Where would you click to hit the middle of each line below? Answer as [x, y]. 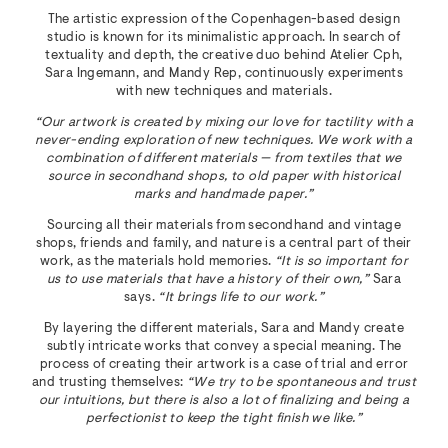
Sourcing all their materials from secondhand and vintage [224, 225]
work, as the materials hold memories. [157, 261]
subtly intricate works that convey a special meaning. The [224, 346]
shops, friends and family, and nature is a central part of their [224, 243]
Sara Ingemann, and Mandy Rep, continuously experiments [224, 73]
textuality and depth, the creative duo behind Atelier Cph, [224, 55]
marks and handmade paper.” [224, 194]
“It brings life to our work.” [241, 297]
